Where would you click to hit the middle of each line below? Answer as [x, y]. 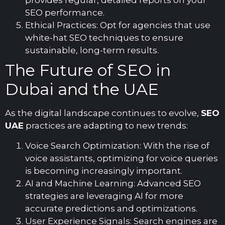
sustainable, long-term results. [92, 50]
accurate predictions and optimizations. [111, 208]
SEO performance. [65, 13]
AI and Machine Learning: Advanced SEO [113, 183]
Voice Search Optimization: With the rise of [117, 145]
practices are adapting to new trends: [106, 126]
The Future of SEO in [88, 70]
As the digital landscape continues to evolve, [103, 113]
